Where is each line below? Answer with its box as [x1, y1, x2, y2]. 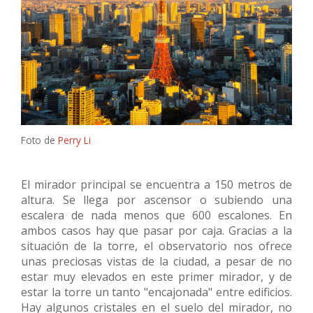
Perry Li [58, 133, 91, 147]
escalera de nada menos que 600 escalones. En [21, 207, 292, 223]
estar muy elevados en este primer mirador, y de [21, 268, 292, 284]
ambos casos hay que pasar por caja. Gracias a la [21, 222, 292, 238]
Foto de [21, 133, 58, 147]
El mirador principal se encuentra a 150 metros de [21, 176, 292, 192]
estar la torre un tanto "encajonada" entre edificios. [21, 284, 292, 300]
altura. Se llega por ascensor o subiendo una [21, 191, 292, 208]
